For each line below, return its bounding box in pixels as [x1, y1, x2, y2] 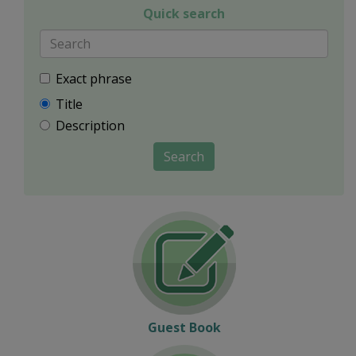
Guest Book [147, 319, 221, 337]
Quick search [143, 5, 225, 23]
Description [56, 117, 125, 135]
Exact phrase [56, 70, 132, 88]
